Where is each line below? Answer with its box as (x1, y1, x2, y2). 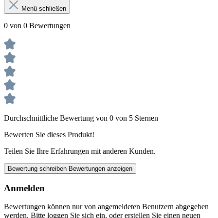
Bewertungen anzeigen (69, 164, 132, 172)
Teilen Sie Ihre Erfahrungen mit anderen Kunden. (4, 146, 156, 155)
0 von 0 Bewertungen (4, 21, 71, 30)
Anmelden (4, 182, 45, 193)
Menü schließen (21, 4, 66, 12)
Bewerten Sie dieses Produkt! (4, 130, 94, 139)
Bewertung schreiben (8, 164, 69, 172)
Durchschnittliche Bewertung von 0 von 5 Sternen (4, 113, 158, 122)
